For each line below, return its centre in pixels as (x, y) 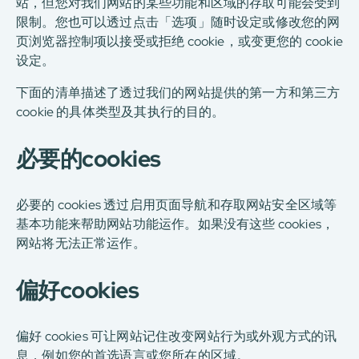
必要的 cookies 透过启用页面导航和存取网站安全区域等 (177, 205)
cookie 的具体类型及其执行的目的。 (121, 112)
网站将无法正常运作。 (81, 243)
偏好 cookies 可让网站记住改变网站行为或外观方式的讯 (177, 336)
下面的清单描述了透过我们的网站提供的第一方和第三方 (178, 93)
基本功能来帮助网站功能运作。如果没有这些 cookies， (175, 224)
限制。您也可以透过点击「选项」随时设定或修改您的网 (178, 22)
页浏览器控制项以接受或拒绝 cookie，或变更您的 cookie (179, 41)
